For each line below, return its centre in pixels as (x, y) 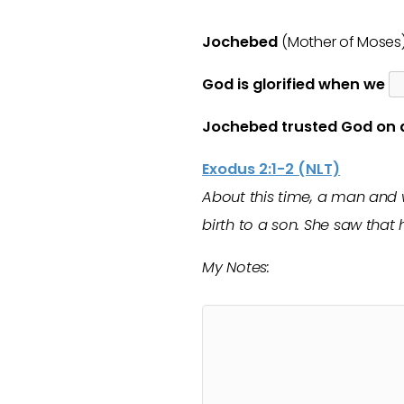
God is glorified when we (296, 84)
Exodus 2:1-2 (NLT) (271, 169)
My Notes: (236, 267)
